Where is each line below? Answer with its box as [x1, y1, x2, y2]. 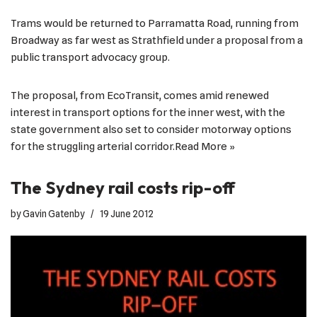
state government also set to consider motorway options [11, 123, 292, 137]
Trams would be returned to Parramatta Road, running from [11, 17, 299, 30]
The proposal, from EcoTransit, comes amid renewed [11, 89, 269, 103]
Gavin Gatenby [23, 208, 85, 220]
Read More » [175, 140, 235, 154]
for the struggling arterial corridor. [11, 140, 175, 154]
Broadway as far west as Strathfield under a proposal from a [11, 34, 303, 47]
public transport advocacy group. [11, 51, 170, 64]
